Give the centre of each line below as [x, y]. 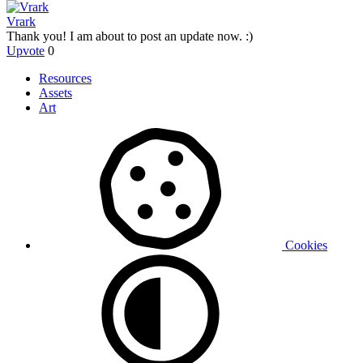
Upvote [26, 51]
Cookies [305, 246]
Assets [56, 93]
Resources [65, 79]
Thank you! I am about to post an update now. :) [130, 36]
